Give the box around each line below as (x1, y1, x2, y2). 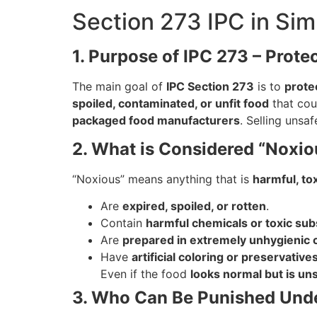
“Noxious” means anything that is (72, 171, 253, 186)
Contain (100, 216, 146, 231)
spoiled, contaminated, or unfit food (72, 96, 269, 111)
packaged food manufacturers (72, 113, 240, 128)
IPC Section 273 (166, 79, 254, 94)
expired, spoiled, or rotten (122, 199, 266, 214)
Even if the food (100, 267, 190, 282)
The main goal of (72, 79, 166, 94)
